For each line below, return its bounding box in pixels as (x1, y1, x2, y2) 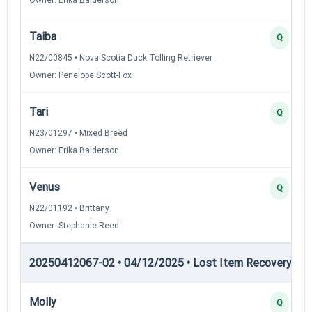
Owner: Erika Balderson (29, 145, 119, 155)
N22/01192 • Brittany (29, 203, 109, 213)
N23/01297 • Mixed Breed (29, 127, 127, 138)
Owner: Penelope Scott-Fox (29, 70, 132, 80)
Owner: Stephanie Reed (29, 220, 119, 231)
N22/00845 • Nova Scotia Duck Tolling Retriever (29, 52, 212, 63)
